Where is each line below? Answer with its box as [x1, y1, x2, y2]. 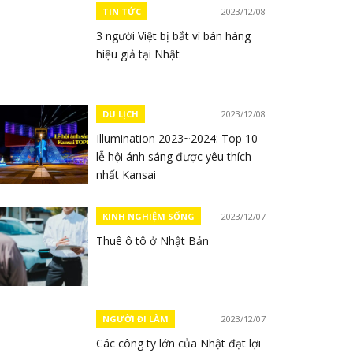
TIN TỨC [102, 6, 141, 17]
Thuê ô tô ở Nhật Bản [96, 233, 209, 248]
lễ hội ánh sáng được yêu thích [96, 149, 251, 164]
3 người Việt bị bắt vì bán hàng [96, 28, 251, 43]
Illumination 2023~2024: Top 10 [96, 131, 258, 146]
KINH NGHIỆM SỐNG [102, 210, 195, 222]
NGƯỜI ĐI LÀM [102, 313, 169, 325]
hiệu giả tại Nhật [96, 46, 180, 61]
